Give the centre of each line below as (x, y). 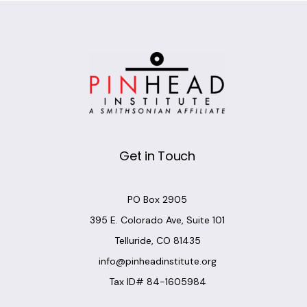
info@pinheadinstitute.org (157, 261)
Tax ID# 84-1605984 (157, 282)
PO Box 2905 (157, 199)
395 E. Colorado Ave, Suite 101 (157, 220)
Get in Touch (157, 156)
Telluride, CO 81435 (157, 241)
